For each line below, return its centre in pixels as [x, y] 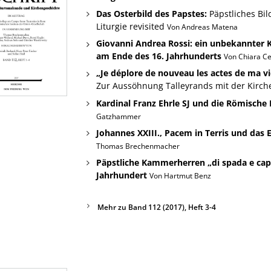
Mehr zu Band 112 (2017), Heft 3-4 [156, 207]
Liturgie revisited [131, 26]
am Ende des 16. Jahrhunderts [158, 56]
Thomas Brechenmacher [138, 146]
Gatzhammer [118, 116]
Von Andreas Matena [202, 27]
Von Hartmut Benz [180, 175]
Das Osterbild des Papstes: [151, 14]
